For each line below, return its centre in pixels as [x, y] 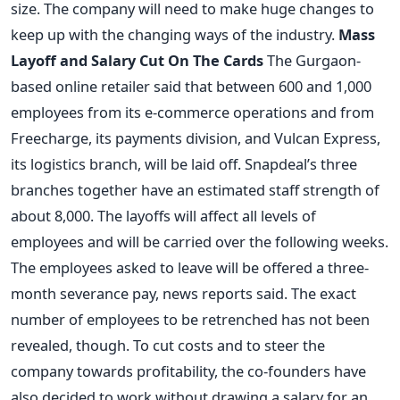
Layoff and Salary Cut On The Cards [137, 60]
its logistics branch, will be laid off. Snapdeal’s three [184, 163]
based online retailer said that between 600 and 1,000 [191, 86]
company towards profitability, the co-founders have [188, 371]
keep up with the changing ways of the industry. [175, 34]
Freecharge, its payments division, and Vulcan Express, [196, 137]
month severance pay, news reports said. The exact [183, 293]
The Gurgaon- [312, 60]
